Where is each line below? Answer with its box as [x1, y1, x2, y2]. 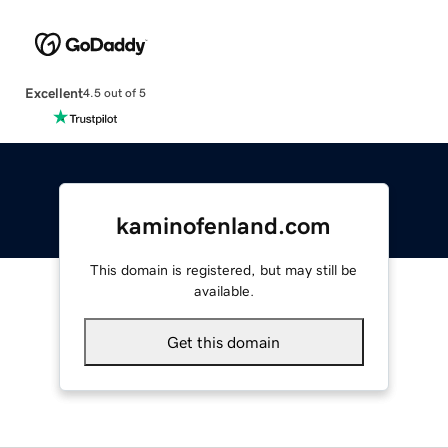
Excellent [24, 85, 83, 100]
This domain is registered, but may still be [90, 262, 358, 277]
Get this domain [167, 333, 281, 350]
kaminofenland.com [116, 213, 332, 238]
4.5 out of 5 [82, 87, 146, 100]
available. [193, 283, 254, 298]
